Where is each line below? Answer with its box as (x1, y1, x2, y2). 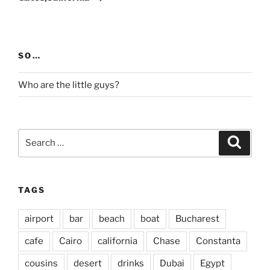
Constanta (196, 236, 240, 247)
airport (25, 213, 54, 225)
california (98, 236, 137, 247)
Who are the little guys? (18, 79, 119, 90)
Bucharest (175, 213, 219, 225)
